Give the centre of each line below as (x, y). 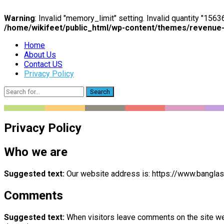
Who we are (36, 152)
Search (100, 92)
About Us (40, 55)
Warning (19, 18)
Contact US (43, 64)
